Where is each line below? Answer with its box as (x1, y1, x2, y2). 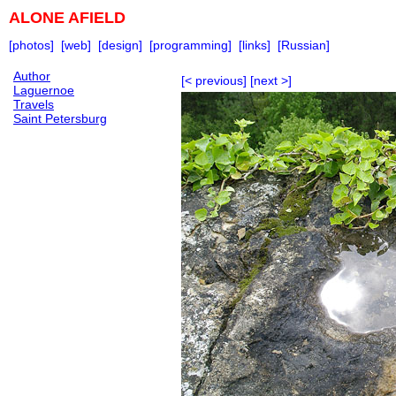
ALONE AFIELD (9, 9, 126, 27)
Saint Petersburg (13, 111, 107, 126)
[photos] (9, 38, 54, 53)
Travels (13, 97, 54, 112)
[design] (98, 38, 142, 53)
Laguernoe (13, 83, 74, 98)
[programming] (149, 38, 232, 53)
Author (13, 69, 50, 84)
